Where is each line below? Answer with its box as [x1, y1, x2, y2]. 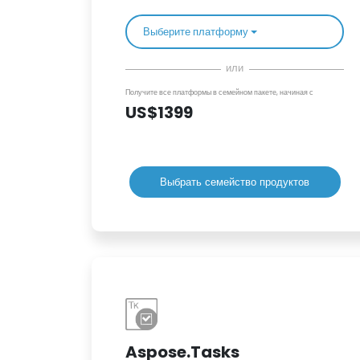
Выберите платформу [142, 25, 248, 39]
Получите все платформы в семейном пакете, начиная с [125, 88, 313, 98]
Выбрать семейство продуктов [160, 174, 309, 190]
